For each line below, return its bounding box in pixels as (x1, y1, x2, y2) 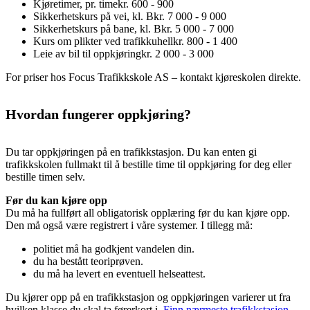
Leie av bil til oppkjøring (33, 47, 141, 60)
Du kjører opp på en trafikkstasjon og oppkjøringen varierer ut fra (6, 291, 291, 303)
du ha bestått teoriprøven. (33, 255, 143, 267)
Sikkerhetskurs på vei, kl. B (33, 10, 154, 22)
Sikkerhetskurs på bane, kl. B (33, 22, 161, 35)
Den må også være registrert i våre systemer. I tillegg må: (6, 219, 253, 231)
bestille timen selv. (6, 170, 85, 183)
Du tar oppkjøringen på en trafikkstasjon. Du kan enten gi (6, 145, 257, 158)
